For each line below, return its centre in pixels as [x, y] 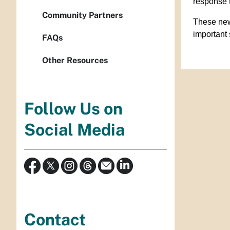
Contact [55, 219]
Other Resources [75, 60]
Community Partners [82, 15]
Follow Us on [73, 109]
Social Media [74, 130]
